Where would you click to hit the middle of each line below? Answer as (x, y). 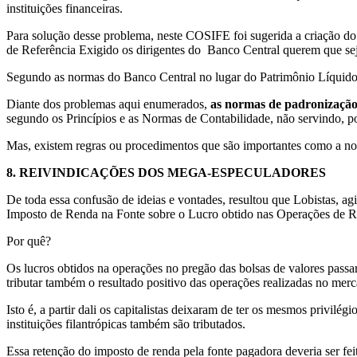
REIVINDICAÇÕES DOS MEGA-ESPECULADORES (173, 172)
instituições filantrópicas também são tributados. (126, 324)
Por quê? (29, 241)
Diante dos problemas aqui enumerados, (108, 104)
